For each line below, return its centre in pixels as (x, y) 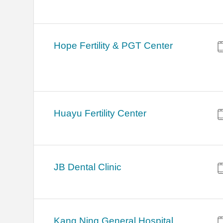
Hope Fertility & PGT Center (113, 46)
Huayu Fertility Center (100, 113)
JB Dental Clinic (88, 167)
